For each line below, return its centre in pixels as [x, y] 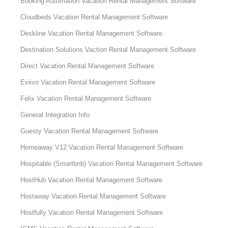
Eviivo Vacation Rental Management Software [88, 82]
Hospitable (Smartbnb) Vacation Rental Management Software [112, 164]
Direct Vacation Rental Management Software [88, 66]
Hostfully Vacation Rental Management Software [92, 213]
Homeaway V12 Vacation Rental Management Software [102, 148]
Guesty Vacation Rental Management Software [90, 131]
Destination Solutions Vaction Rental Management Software [108, 50]
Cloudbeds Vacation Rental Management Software [94, 17]
